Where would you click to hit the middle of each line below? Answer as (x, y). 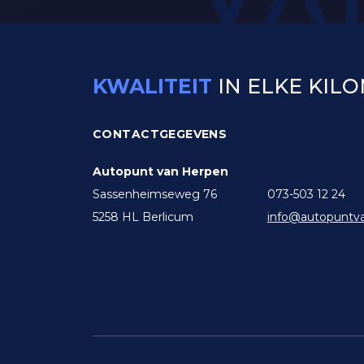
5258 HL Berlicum (143, 217)
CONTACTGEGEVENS (160, 134)
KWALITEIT (152, 86)
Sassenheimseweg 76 (155, 194)
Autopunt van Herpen (160, 171)
